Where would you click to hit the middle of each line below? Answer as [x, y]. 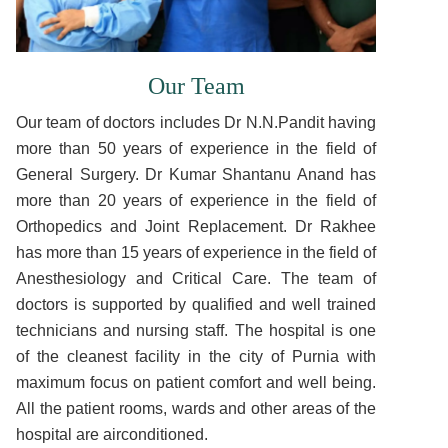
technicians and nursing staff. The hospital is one [196, 330]
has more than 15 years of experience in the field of [196, 252]
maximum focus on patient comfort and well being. [196, 382]
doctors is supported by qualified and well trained [196, 304]
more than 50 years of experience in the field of [196, 148]
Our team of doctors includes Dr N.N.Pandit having [196, 122]
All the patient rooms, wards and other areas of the [196, 408]
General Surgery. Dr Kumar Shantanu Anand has [196, 174]
